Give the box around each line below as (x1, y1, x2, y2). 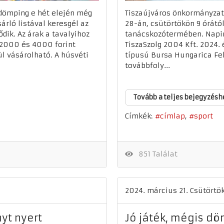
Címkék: (125, 111, 152, 120)
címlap (160, 111, 185, 121)
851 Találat (134, 149, 177, 158)
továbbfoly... (125, 61, 170, 70)
